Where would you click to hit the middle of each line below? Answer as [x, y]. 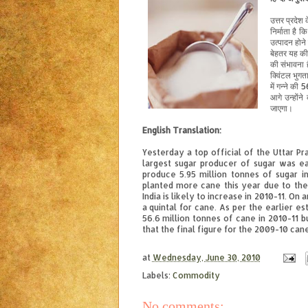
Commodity [196, 276]
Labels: [157, 276]
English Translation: [181, 131]
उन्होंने [294, 98]
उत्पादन [281, 43]
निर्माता [280, 32]
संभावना [293, 65]
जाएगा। [281, 109]
